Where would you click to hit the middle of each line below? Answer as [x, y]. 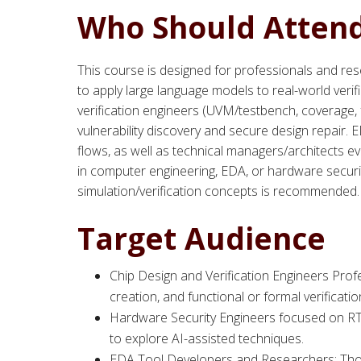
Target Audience [201, 238]
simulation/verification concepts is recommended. [218, 191]
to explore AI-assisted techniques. [207, 338]
